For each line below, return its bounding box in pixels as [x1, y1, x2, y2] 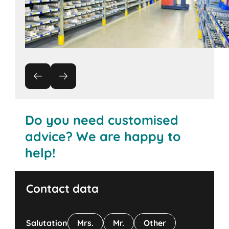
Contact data [26, 181, 99, 196]
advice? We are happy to [25, 128, 181, 145]
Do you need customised [25, 112, 179, 128]
